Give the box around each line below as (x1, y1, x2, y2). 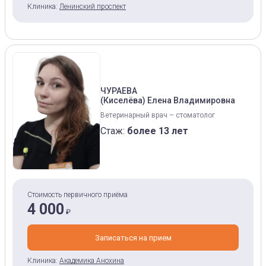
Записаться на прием (94, 233, 172, 242)
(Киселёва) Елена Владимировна (100, 95, 235, 105)
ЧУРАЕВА (100, 85, 137, 96)
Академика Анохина (59, 256, 124, 265)
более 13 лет (127, 125, 188, 137)
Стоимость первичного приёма (27, 191, 128, 199)
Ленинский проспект (59, 2, 126, 11)
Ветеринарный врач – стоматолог (100, 110, 215, 119)
